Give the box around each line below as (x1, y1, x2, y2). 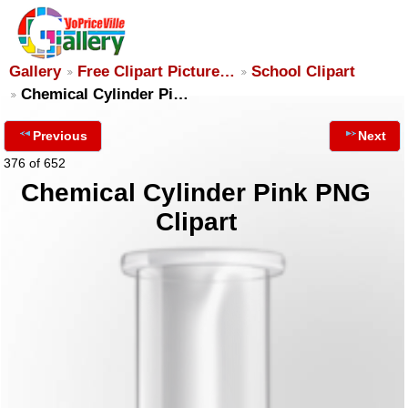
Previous (33, 128, 87, 143)
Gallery (9, 63, 61, 80)
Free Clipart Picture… (77, 63, 235, 80)
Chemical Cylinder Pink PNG (21, 178, 372, 207)
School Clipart (251, 63, 355, 80)
